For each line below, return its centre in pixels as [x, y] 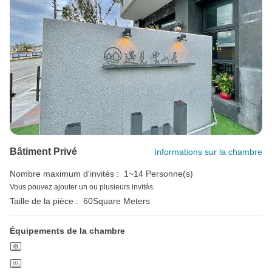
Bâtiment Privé [43, 151]
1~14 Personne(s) [158, 173]
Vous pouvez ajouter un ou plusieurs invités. [82, 187]
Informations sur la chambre [208, 151]
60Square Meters [117, 201]
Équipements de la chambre [67, 230]
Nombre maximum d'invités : [64, 173]
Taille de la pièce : [44, 201]
